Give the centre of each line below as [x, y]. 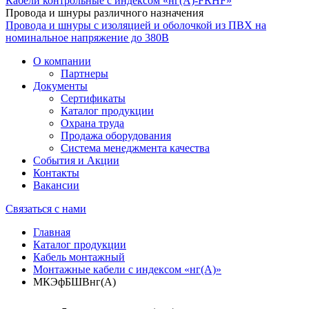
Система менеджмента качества [135, 148]
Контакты [56, 173]
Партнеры [84, 74]
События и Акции [76, 161]
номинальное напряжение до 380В [87, 38]
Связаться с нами [46, 209]
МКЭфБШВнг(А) [74, 282]
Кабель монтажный [79, 257]
